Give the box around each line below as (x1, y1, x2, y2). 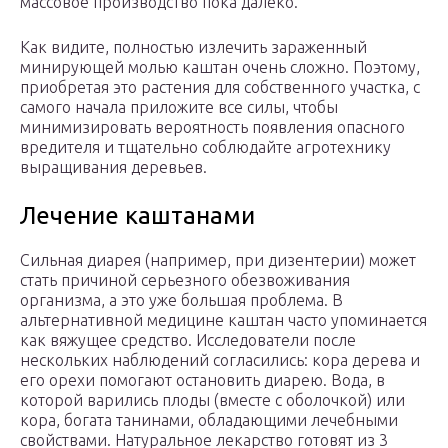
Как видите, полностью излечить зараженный (20, 38, 367, 57)
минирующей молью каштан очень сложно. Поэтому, (20, 58, 420, 77)
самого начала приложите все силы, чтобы (20, 98, 338, 117)
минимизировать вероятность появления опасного (20, 118, 405, 137)
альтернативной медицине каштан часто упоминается (20, 311, 427, 330)
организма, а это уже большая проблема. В (20, 291, 343, 310)
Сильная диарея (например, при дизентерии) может (20, 251, 416, 270)
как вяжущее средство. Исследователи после (20, 331, 356, 350)
